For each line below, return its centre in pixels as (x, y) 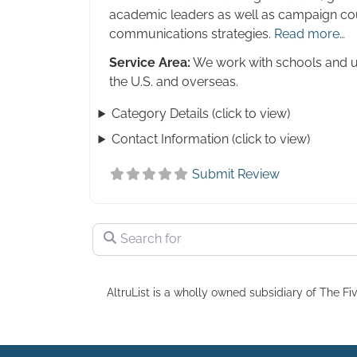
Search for (122, 229)
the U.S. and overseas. (174, 82)
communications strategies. (192, 34)
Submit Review (236, 175)
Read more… (310, 34)
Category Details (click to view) (201, 114)
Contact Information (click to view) (211, 139)
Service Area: (150, 63)
